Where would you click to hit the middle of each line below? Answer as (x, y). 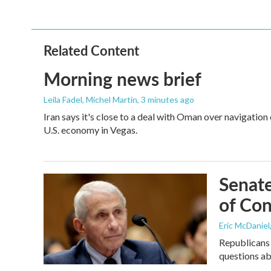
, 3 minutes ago (166, 100)
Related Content (91, 51)
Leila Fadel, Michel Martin (90, 100)
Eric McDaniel (244, 226)
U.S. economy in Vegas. (90, 130)
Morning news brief (122, 79)
